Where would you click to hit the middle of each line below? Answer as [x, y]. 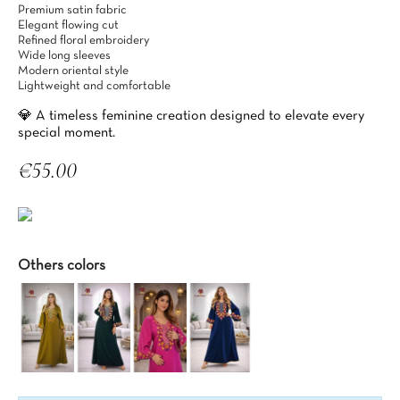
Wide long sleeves [64, 56]
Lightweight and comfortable [94, 86]
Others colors [62, 266]
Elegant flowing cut [68, 25]
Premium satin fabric [72, 10]
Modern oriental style [73, 71]
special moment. [67, 133]
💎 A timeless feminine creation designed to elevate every [191, 116]
